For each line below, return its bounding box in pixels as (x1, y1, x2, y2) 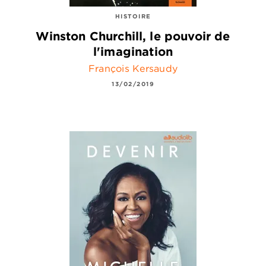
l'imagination (93, 43, 173, 59)
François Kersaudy (88, 62, 178, 74)
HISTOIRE (115, 11, 151, 20)
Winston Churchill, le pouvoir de (36, 28, 230, 43)
